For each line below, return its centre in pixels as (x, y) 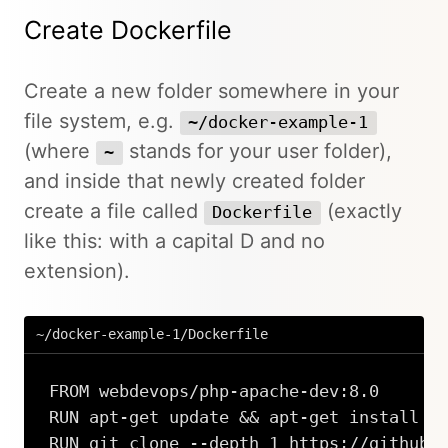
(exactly (361, 210)
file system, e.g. (102, 120)
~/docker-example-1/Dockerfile (152, 333)
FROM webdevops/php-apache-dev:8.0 (213, 391)
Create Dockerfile (128, 29)
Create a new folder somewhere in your (211, 90)
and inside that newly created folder (194, 180)
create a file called (114, 210)
